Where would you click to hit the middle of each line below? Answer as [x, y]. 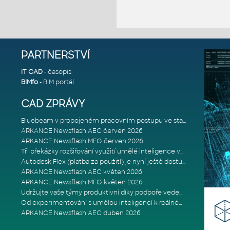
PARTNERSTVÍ [55, 55]
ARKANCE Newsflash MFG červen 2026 [82, 141]
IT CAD [32, 72]
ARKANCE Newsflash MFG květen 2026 [82, 183]
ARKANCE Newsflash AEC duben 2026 [81, 213]
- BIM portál [56, 82]
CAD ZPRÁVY [53, 104]
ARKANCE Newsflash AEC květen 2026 [81, 172]
